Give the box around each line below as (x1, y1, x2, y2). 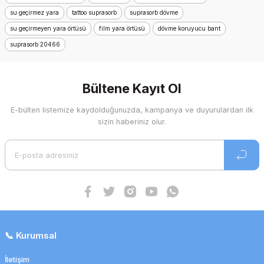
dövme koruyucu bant (158, 25, 220, 32)
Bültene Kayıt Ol (82, 81, 181, 96)
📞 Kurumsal (5, 230, 57, 241)
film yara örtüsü (99, 25, 145, 32)
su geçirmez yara (10, 9, 59, 16)
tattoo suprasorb (72, 9, 117, 16)
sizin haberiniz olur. (98, 117, 166, 126)
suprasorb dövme (130, 9, 178, 16)
